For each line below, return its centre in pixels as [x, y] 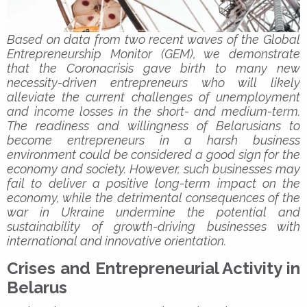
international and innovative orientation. [116, 241]
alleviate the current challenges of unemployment [153, 97]
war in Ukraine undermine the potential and [153, 212]
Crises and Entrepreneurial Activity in [153, 268]
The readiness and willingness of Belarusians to [153, 125]
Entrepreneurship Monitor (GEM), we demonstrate [153, 53]
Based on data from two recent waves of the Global [153, 39]
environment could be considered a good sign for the [153, 154]
